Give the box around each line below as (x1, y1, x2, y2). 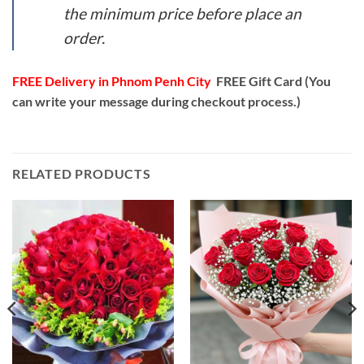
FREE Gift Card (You (211, 72, 331, 89)
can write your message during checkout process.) (12, 93, 301, 109)
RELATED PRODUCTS (12, 165, 151, 181)
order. (63, 28, 105, 47)
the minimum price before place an (63, 3, 301, 23)
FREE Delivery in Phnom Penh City (12, 72, 211, 89)
